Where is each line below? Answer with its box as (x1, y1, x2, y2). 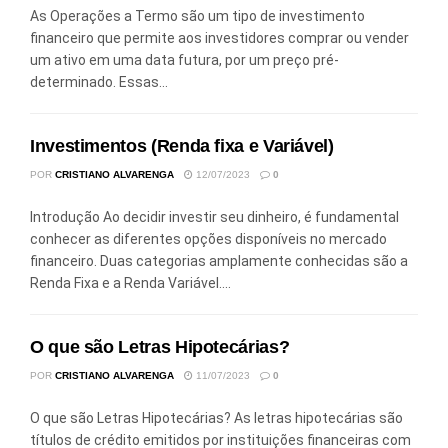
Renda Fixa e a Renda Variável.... (30, 274, 231, 291)
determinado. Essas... (30, 73, 168, 90)
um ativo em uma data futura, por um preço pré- (30, 51, 339, 68)
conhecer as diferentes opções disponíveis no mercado (30, 230, 387, 247)
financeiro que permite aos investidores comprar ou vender (30, 29, 409, 46)
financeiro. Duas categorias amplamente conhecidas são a (30, 252, 408, 269)
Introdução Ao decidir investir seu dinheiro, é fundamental (30, 208, 399, 225)
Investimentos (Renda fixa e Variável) (30, 135, 334, 156)
